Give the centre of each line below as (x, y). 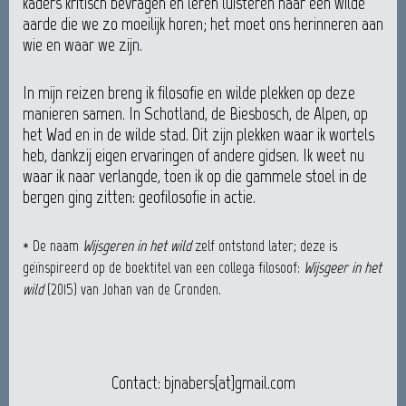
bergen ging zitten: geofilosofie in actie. (139, 197)
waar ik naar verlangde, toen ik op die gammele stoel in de (195, 176)
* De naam (53, 246)
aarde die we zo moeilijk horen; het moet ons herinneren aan (203, 24)
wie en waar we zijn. (82, 45)
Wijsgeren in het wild (139, 246)
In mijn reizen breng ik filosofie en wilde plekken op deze (189, 93)
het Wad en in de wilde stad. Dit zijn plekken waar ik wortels (198, 135)
